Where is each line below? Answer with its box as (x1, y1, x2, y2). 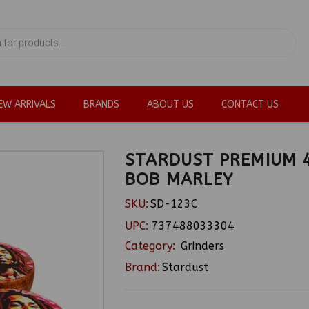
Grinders (181, 239, 225, 252)
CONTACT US (221, 98, 279, 110)
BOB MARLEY (125, 170, 234, 189)
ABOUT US (147, 98, 194, 110)
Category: (125, 239, 179, 252)
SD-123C (150, 197, 198, 210)
